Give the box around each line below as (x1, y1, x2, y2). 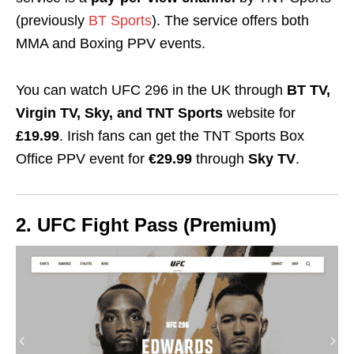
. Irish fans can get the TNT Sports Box (59, 128, 304, 145)
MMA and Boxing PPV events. (16, 36, 205, 52)
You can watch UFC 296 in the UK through (16, 82, 283, 99)
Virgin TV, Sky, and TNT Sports (16, 105, 223, 122)
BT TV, (283, 82, 330, 99)
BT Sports (88, 13, 152, 29)
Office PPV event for (16, 151, 149, 168)
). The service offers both (152, 13, 309, 29)
